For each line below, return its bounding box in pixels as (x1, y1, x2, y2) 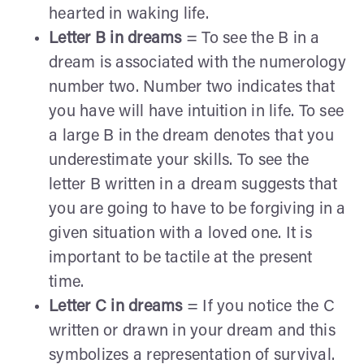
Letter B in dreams (49, 30, 182, 47)
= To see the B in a (181, 30, 320, 47)
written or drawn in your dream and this (49, 323, 336, 340)
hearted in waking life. (49, 6, 209, 23)
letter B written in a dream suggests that (49, 176, 338, 193)
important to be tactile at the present (49, 249, 313, 266)
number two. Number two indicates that (49, 79, 336, 96)
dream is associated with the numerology (49, 54, 346, 71)
